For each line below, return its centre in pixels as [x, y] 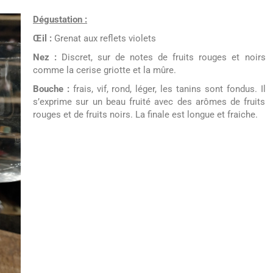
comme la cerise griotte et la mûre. [105, 70]
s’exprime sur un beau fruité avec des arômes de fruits [149, 102]
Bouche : [51, 89]
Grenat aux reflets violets [104, 39]
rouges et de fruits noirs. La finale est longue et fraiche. [145, 115]
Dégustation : [60, 20]
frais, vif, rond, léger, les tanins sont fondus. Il [167, 89]
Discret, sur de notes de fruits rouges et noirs [161, 58]
